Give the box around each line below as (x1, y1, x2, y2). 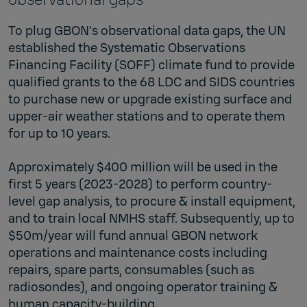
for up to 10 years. (8, 125, 110, 142)
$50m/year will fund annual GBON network (8, 227, 258, 244)
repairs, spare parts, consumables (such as (8, 261, 254, 278)
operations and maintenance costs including (8, 244, 267, 261)
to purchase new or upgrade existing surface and (8, 90, 292, 108)
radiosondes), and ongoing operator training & (8, 278, 278, 295)
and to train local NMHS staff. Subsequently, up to (8, 210, 295, 227)
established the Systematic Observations (8, 39, 245, 56)
